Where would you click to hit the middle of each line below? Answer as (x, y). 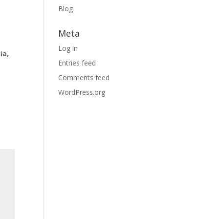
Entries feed (77, 63)
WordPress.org (82, 92)
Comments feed (84, 77)
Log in (68, 48)
